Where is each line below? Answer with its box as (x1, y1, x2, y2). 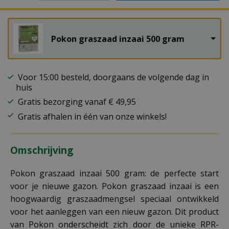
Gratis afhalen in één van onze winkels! (16, 111, 167, 123)
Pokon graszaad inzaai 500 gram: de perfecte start (10, 168, 219, 179)
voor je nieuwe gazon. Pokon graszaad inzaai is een (10, 180, 219, 192)
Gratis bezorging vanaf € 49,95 (16, 96, 136, 107)
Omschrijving (10, 144, 73, 157)
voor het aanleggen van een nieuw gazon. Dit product (10, 206, 219, 218)
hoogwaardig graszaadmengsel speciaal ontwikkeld (10, 193, 219, 205)
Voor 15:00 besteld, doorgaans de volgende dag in (16, 72, 209, 83)
